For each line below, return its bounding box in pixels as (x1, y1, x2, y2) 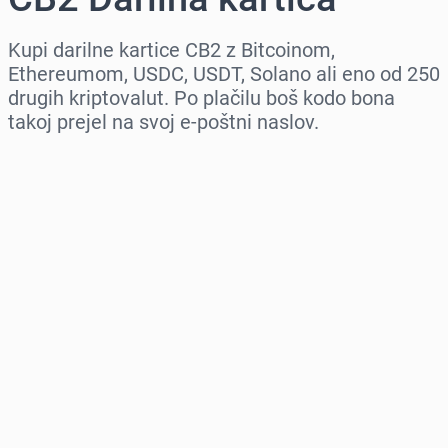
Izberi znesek (8, 236, 116, 258)
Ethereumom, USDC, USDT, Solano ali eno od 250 (8, 62, 440, 87)
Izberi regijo (8, 150, 105, 172)
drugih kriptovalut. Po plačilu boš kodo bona (8, 86, 395, 111)
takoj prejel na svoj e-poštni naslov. (8, 110, 319, 135)
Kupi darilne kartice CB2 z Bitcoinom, (8, 38, 335, 63)
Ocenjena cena (8, 322, 127, 344)
